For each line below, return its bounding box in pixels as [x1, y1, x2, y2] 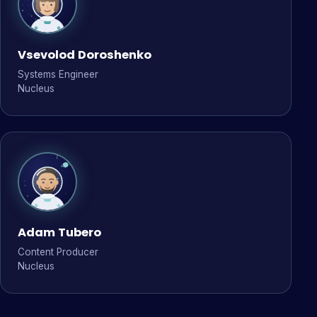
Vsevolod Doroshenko [18, 47, 151, 63]
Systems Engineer [18, 69, 98, 80]
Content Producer [18, 246, 98, 258]
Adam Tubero [18, 224, 101, 241]
